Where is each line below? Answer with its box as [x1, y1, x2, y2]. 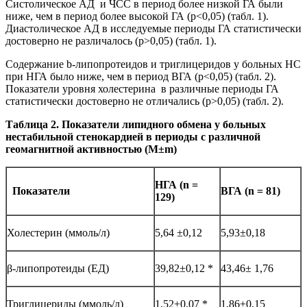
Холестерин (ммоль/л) [7, 226, 110, 238]
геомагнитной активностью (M [5, 143, 158, 155]
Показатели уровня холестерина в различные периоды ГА [5, 82, 279, 95]
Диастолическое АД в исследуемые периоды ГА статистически [5, 22, 302, 34]
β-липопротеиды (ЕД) [7, 262, 109, 274]
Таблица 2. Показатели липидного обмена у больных [5, 118, 266, 130]
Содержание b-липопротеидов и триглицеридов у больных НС [5, 58, 301, 70]
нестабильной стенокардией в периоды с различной [5, 130, 260, 143]
